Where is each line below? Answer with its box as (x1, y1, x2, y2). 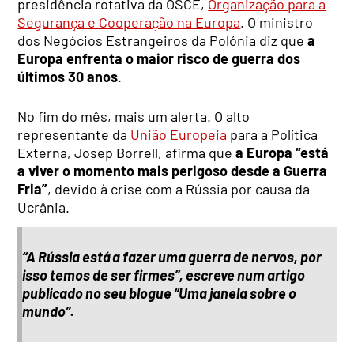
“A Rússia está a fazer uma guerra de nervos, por (22, 248, 322, 266)
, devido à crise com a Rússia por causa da (47, 179, 311, 198)
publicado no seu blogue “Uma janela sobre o (22, 284, 297, 303)
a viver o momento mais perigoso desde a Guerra (17, 161, 328, 179)
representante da (17, 125, 131, 143)
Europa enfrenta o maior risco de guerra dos (17, 49, 301, 67)
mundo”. (22, 303, 75, 321)
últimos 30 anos (17, 67, 119, 85)
